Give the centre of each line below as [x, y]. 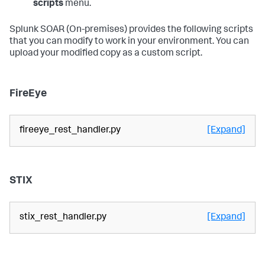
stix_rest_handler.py [63, 218]
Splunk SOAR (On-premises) [68, 30]
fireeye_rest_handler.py [70, 131]
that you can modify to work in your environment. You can [129, 42]
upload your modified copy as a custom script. [106, 54]
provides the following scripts [190, 30]
